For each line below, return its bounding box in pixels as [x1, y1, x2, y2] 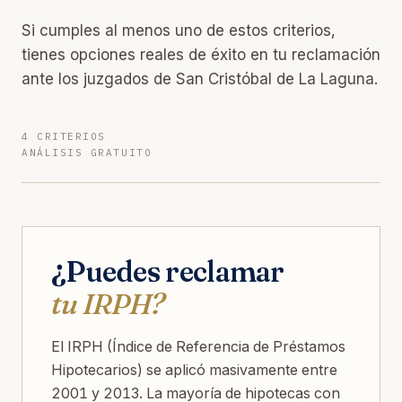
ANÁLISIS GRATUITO [22, 145, 153, 159]
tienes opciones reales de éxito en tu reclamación [22, 45, 380, 64]
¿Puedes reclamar [51, 253, 284, 289]
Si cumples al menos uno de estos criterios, [22, 21, 336, 39]
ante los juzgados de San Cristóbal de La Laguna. [22, 69, 378, 88]
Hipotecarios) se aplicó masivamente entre [51, 360, 337, 379]
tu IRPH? [51, 285, 165, 321]
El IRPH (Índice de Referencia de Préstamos [51, 336, 345, 355]
